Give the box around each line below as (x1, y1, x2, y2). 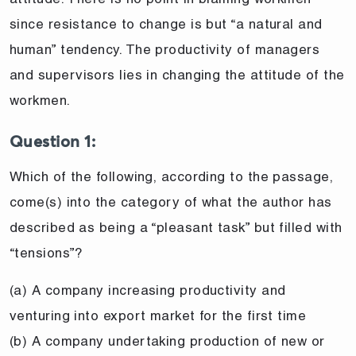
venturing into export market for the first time (10, 307, 307, 323)
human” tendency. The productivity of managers (10, 41, 320, 57)
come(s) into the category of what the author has (10, 193, 332, 210)
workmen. (10, 91, 71, 108)
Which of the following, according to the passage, (10, 168, 334, 184)
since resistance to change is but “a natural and (10, 15, 323, 32)
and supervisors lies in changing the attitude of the (10, 66, 345, 83)
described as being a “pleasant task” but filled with (10, 219, 342, 235)
